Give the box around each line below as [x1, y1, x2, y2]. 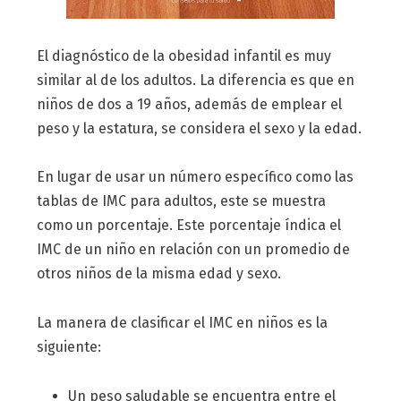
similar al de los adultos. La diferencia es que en [36, 71, 354, 89]
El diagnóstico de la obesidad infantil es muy [36, 47, 331, 64]
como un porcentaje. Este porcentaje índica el [36, 217, 341, 235]
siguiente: [36, 338, 101, 356]
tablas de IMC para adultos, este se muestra [36, 192, 326, 210]
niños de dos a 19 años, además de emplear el [36, 95, 342, 113]
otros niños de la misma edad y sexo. [36, 265, 281, 283]
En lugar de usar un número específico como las [36, 168, 354, 186]
